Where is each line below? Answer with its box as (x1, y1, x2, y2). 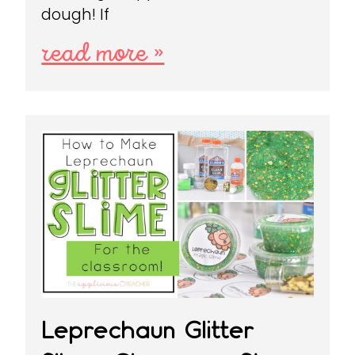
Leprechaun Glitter (41, 315, 254, 344)
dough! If (41, 3, 110, 25)
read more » (41, 40, 165, 68)
